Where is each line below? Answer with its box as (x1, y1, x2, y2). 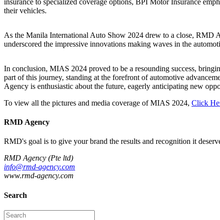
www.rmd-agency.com (4, 171, 74, 180)
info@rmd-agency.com (4, 163, 75, 171)
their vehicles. (4, 6, 47, 15)
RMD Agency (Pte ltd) (4, 154, 73, 163)
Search (4, 191, 27, 199)
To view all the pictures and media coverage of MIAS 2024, (4, 98, 192, 107)
